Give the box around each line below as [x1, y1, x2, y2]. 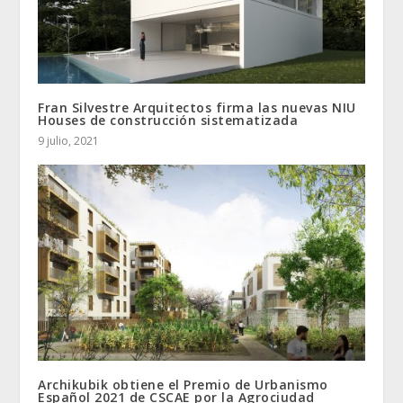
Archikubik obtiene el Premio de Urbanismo [38, 376, 328, 394]
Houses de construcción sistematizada [38, 112, 299, 130]
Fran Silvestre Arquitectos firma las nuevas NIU [38, 99, 356, 117]
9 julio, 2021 [38, 133, 100, 149]
